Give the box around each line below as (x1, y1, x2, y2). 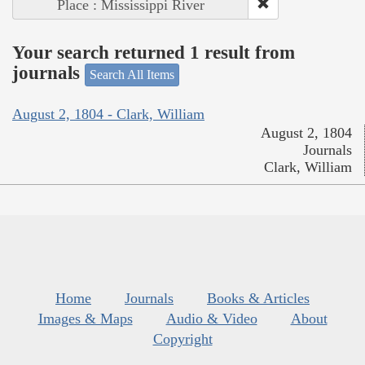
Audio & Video (165, 310, 257, 328)
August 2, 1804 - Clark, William (12, 106, 204, 123)
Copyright (152, 331, 213, 348)
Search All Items (90, 67, 174, 81)
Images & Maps (37, 310, 133, 328)
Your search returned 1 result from (12, 42, 295, 64)
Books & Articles (207, 290, 310, 307)
